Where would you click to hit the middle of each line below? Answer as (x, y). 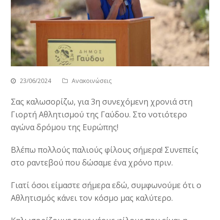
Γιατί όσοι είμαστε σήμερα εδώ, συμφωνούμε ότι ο (106, 185)
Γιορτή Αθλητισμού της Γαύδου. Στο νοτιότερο (99, 115)
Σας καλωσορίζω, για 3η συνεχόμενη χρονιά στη (102, 102)
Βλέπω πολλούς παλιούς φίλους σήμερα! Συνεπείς (105, 150)
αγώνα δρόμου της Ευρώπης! (65, 127)
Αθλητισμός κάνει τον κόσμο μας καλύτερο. (92, 198)
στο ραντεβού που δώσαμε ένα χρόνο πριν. (92, 163)
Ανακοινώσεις (92, 81)
